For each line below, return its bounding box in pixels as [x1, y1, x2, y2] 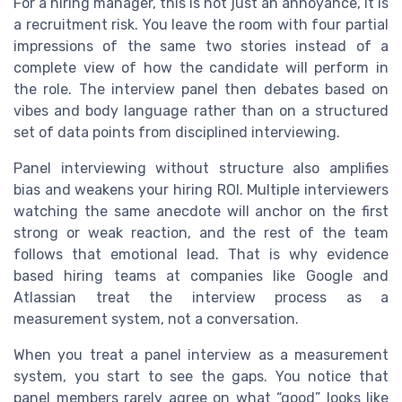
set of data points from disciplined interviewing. [13, 124, 340, 142]
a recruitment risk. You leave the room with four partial [13, 16, 389, 34]
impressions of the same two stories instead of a [13, 38, 389, 56]
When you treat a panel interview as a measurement [13, 346, 389, 364]
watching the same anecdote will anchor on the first [13, 203, 389, 221]
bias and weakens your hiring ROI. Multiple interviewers [13, 181, 389, 199]
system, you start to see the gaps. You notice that [13, 368, 389, 386]
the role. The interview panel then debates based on [13, 81, 389, 99]
